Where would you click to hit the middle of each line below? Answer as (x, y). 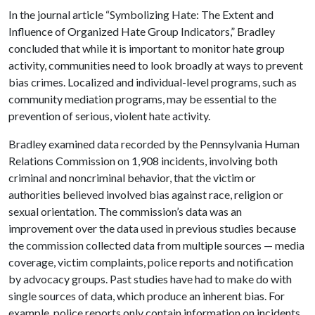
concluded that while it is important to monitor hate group (147, 48)
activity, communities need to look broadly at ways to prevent (156, 65)
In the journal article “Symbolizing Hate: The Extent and (141, 14)
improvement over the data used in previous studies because (152, 228)
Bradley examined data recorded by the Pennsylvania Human (154, 144)
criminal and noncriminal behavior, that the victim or (132, 178)
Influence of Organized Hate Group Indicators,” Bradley (142, 31)
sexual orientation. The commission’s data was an (125, 211)
